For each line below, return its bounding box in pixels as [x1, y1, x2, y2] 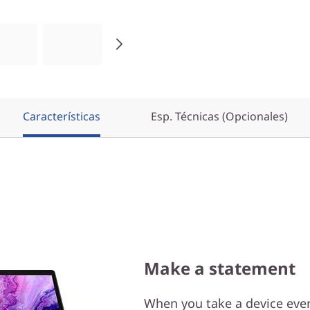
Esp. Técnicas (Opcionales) [150, 109, 288, 124]
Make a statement [144, 256, 295, 280]
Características [22, 109, 100, 124]
